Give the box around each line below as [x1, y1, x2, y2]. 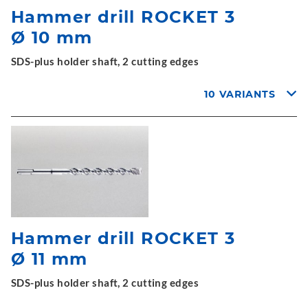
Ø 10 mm [11, 27, 93, 47]
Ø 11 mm [11, 249, 88, 269]
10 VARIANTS [204, 87, 276, 100]
